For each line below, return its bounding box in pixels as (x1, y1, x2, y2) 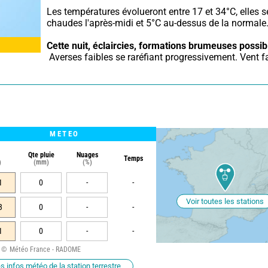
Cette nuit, (47, 39, 90, 51)
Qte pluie (28, 150, 54, 159)
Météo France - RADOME (9, 245, 81, 254)
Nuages (76, 150, 98, 159)
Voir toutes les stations (186, 196, 264, 206)
